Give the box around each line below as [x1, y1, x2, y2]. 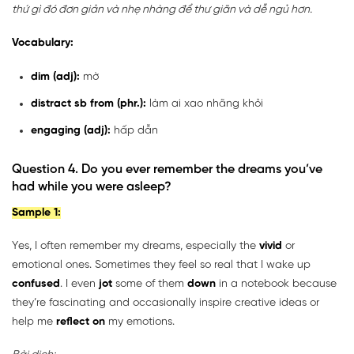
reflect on [56, 315, 105, 328]
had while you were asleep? [12, 179, 171, 194]
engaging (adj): [31, 124, 114, 137]
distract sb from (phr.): [31, 97, 146, 110]
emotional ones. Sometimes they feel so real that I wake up [12, 258, 311, 271]
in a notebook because [219, 277, 337, 290]
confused [12, 277, 60, 290]
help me [12, 315, 56, 328]
